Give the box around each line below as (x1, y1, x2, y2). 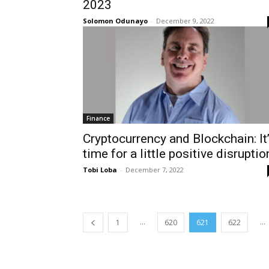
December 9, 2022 (156, 16, 214, 25)
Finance (86, 113, 110, 122)
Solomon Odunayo (83, 16, 148, 25)
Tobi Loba (83, 165, 117, 174)
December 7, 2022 (125, 165, 184, 174)
